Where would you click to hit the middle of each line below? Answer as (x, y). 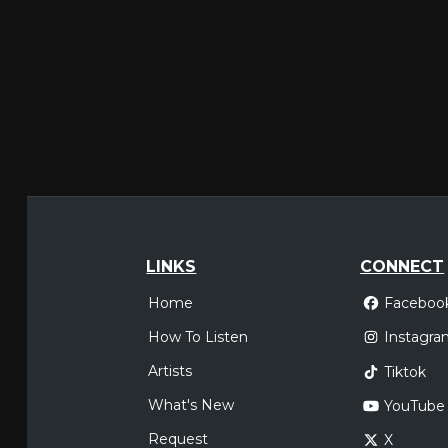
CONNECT (402, 266)
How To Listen (198, 337)
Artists (170, 371)
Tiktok (404, 371)
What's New (191, 405)
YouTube (414, 406)
